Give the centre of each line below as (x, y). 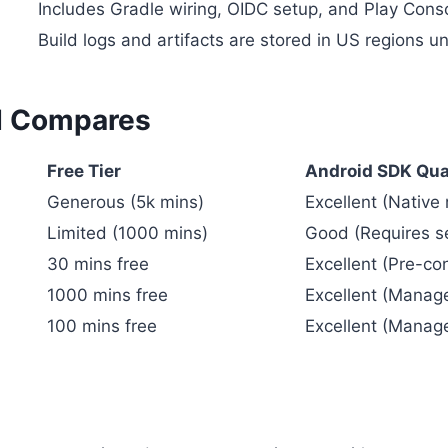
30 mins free (98, 263)
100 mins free (102, 325)
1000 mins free (107, 294)
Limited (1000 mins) (127, 232)
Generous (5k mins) (125, 201)
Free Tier (84, 170)
